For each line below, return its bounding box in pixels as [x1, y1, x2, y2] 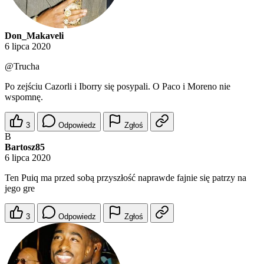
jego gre [5, 183, 35, 194]
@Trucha [5, 61, 39, 72]
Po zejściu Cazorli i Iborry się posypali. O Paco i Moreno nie [5, 81, 230, 92]
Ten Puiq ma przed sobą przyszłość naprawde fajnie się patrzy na [5, 173, 246, 183]
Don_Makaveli [5, 31, 64, 41]
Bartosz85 [5, 142, 45, 153]
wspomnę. [5, 92, 43, 103]
